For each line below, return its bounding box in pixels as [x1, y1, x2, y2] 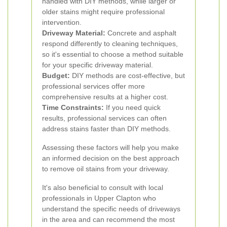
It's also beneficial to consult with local [42, 183, 163, 192]
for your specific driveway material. [42, 61, 153, 69]
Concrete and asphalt [105, 29, 176, 37]
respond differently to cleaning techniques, [42, 40, 178, 48]
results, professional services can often [42, 114, 167, 122]
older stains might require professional [42, 8, 165, 16]
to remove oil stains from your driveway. [42, 165, 169, 173]
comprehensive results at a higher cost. [42, 93, 168, 101]
